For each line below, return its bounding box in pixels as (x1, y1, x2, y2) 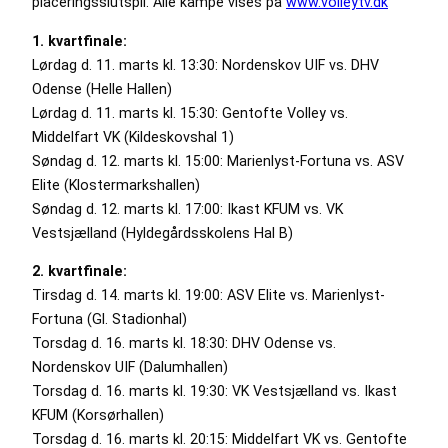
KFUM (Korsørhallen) (32, 407, 164, 424)
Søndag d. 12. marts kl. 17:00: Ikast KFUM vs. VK (32, 200, 343, 217)
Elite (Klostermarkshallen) (32, 176, 200, 193)
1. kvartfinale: (32, 32, 127, 49)
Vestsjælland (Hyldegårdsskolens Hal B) (32, 224, 293, 241)
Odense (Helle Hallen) (32, 80, 172, 97)
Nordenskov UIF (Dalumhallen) (32, 359, 228, 376)
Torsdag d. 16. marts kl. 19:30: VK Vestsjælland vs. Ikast (32, 383, 397, 400)
